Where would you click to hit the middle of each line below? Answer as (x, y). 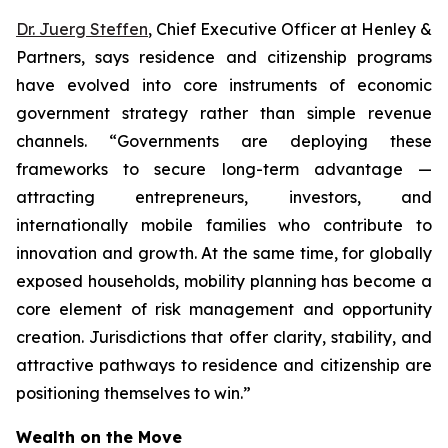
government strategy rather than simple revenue (224, 113)
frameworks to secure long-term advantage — (224, 169)
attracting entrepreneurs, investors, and (224, 197)
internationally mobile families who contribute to (224, 225)
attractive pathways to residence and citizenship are (224, 365)
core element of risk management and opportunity (224, 309)
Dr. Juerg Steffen (82, 29)
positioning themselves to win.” (133, 393)
